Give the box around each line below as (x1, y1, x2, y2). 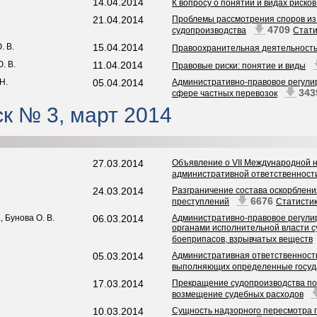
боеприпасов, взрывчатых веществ (172, 234, 313, 244)
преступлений (172, 197, 229, 207)
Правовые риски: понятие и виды (172, 61, 306, 71)
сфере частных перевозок (172, 88, 277, 98)
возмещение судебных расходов (172, 289, 304, 299)
